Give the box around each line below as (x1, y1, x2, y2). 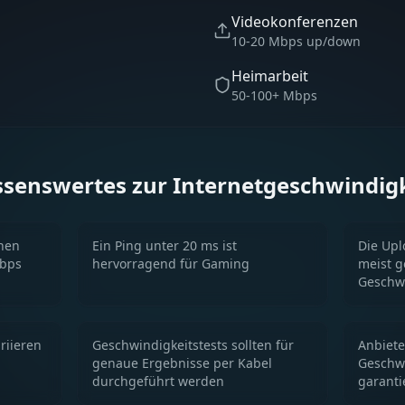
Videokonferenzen (231, 12, 358, 32)
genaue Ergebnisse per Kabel (92, 354, 273, 372)
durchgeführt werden (92, 372, 225, 390)
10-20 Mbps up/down (231, 33, 361, 50)
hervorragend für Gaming (92, 255, 250, 272)
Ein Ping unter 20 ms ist (92, 237, 238, 254)
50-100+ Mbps (231, 87, 317, 104)
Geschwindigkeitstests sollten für (92, 336, 295, 353)
